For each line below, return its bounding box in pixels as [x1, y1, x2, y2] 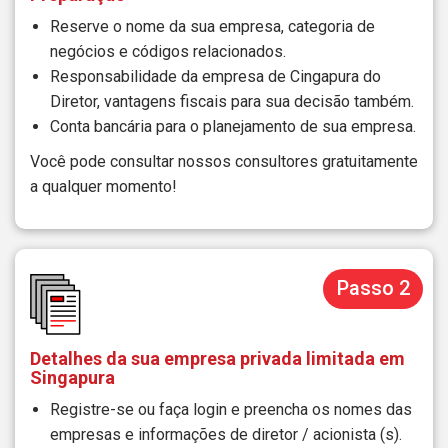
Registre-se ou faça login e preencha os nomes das [50, 400, 412, 420]
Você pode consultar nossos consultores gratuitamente [30, 152, 418, 172]
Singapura [30, 367, 115, 389]
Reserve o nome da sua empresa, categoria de [50, 17, 375, 37]
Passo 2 [336, 276, 410, 301]
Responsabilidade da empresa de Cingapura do [50, 67, 381, 87]
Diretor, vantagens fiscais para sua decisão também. [50, 92, 414, 112]
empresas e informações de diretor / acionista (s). [50, 425, 402, 445]
